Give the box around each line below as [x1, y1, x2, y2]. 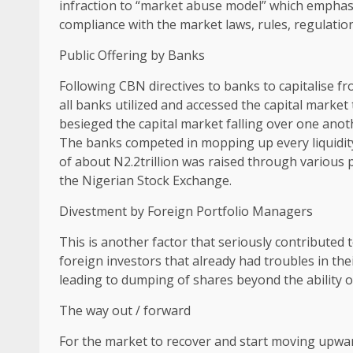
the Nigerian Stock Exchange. [59, 171, 232, 189]
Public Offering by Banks [59, 46, 205, 64]
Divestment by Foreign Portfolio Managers [59, 202, 313, 220]
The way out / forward [59, 301, 191, 319]
